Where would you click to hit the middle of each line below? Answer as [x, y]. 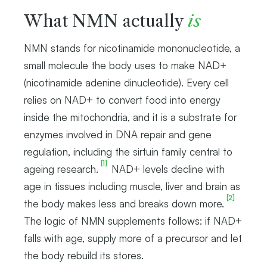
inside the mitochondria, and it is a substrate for [130, 117]
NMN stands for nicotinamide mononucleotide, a [132, 48]
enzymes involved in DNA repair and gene [118, 134]
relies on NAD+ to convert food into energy [122, 100]
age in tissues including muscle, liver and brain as [132, 186]
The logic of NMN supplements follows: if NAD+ [133, 221]
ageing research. [61, 169]
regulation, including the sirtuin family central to [128, 151]
